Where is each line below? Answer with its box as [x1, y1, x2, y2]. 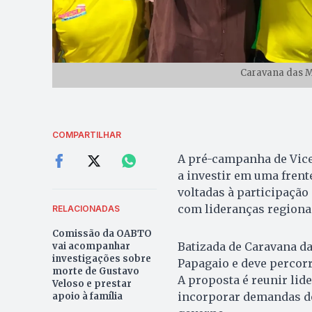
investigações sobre [52, 253, 151, 265]
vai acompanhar [52, 240, 130, 253]
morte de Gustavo [52, 265, 139, 278]
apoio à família [52, 290, 123, 303]
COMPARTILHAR [52, 130, 121, 141]
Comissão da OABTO [52, 228, 152, 240]
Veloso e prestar [52, 278, 132, 290]
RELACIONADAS [52, 203, 120, 214]
